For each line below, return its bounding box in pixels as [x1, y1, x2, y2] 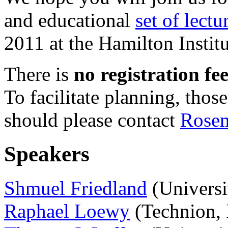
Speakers [4, 142, 90, 166]
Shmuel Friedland [4, 177, 147, 199]
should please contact [4, 109, 180, 131]
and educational [4, 9, 135, 32]
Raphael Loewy [4, 200, 130, 222]
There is [4, 63, 74, 85]
